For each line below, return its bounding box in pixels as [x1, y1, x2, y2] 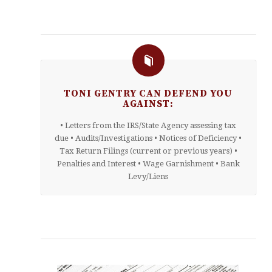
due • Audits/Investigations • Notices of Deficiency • [55, 134, 242, 143]
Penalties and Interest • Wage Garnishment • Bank [56, 159, 240, 168]
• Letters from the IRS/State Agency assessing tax [60, 121, 237, 130]
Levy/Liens [128, 172, 169, 181]
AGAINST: [123, 98, 174, 110]
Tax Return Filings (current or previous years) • [59, 146, 237, 155]
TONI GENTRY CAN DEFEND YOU [64, 87, 233, 100]
